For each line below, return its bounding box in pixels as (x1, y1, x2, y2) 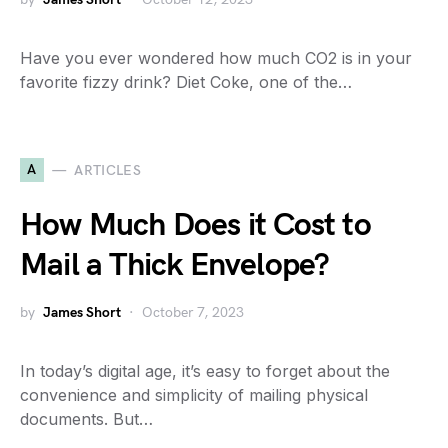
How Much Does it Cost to (20, 206, 371, 245)
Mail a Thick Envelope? (20, 246, 330, 285)
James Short (43, 304, 121, 321)
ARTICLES (74, 161, 142, 179)
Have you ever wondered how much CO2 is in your (20, 48, 412, 68)
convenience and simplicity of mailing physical (20, 385, 368, 405)
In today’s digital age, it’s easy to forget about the (20, 361, 390, 381)
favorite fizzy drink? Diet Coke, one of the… (20, 72, 352, 92)
